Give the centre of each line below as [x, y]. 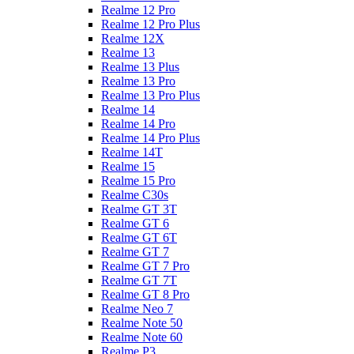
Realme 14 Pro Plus [151, 138]
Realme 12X [133, 38]
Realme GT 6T [139, 237]
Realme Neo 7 [137, 309]
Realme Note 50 [142, 323]
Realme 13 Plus [140, 67]
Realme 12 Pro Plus [151, 24]
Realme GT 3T [139, 209]
